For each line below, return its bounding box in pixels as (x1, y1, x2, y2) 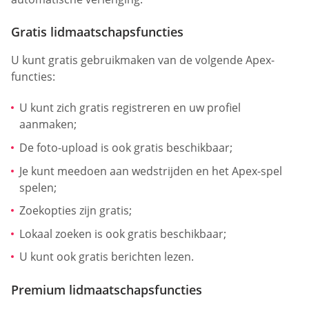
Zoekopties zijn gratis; (19, 203, 132, 219)
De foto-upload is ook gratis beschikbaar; (19, 139, 232, 155)
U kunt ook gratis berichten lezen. (19, 249, 194, 265)
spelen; (19, 179, 57, 195)
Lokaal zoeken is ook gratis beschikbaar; (19, 226, 226, 241)
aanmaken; (19, 117, 77, 132)
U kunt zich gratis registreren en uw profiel (19, 100, 241, 116)
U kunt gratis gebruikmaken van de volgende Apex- (11, 52, 275, 68)
